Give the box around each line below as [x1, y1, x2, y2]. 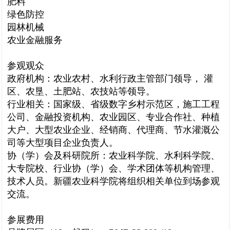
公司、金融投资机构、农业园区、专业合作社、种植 [7, 112, 220, 122]
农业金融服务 [7, 35, 63, 45]
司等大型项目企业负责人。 [7, 138, 118, 148]
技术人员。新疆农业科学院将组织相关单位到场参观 [7, 176, 220, 186]
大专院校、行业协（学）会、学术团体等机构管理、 [7, 163, 220, 174]
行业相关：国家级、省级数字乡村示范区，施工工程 [7, 99, 220, 109]
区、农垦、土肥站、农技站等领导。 [7, 86, 155, 97]
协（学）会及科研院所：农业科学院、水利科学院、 [7, 150, 220, 161]
